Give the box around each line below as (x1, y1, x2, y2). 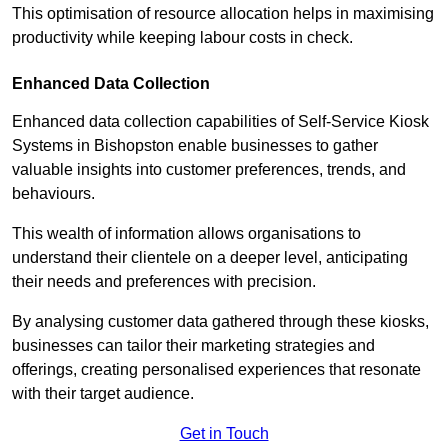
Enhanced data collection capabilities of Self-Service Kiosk (12, 113, 429, 131)
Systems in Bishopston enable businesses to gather (12, 137, 378, 155)
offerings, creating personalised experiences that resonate (12, 361, 421, 379)
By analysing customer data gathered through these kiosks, (12, 313, 429, 331)
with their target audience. (12, 385, 198, 403)
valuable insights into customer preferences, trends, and (12, 161, 406, 179)
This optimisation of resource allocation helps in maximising (12, 5, 434, 23)
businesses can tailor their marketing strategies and (12, 337, 375, 355)
